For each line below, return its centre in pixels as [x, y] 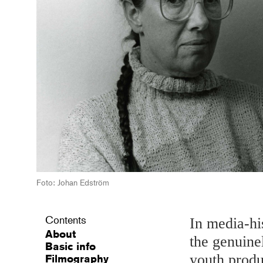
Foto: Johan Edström [73, 183]
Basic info [70, 246]
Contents [66, 220]
